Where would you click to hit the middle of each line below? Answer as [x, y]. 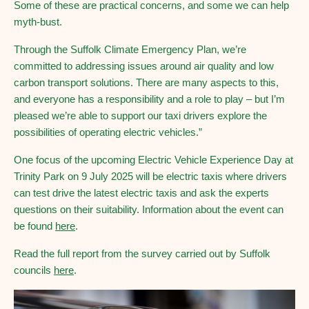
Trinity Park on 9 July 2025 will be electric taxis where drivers [150, 176]
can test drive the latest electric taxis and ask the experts [141, 193]
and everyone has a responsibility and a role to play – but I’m [149, 99]
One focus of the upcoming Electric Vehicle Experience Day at [153, 160]
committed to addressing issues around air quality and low [144, 66]
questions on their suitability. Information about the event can [149, 209]
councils [34, 270]
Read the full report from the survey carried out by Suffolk [142, 253]
